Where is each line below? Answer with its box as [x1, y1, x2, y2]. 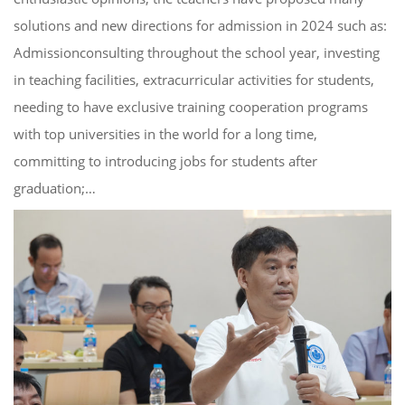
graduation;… [14, 178, 96, 197]
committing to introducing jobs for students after [14, 151, 317, 170]
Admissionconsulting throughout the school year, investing [14, 42, 380, 61]
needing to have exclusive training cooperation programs [14, 97, 368, 116]
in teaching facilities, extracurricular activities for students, [14, 70, 374, 89]
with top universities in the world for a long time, [14, 124, 317, 143]
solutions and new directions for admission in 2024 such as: [14, 15, 387, 34]
